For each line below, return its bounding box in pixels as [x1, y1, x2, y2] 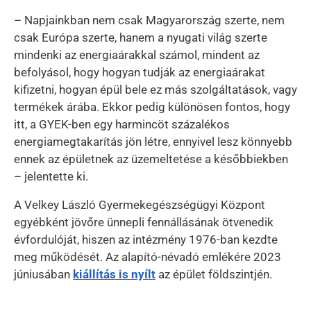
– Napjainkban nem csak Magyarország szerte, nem [14, 13, 285, 28]
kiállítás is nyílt [73, 267, 155, 282]
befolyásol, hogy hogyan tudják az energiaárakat [14, 65, 265, 80]
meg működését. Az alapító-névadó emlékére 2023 [14, 250, 281, 264]
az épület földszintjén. [155, 267, 272, 282]
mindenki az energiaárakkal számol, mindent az [14, 48, 260, 62]
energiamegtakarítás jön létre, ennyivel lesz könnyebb [14, 135, 292, 149]
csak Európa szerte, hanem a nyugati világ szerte [14, 31, 267, 45]
